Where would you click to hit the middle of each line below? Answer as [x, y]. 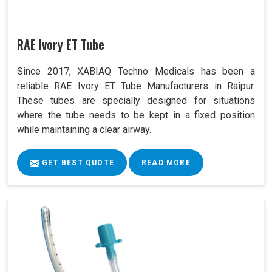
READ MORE [166, 162]
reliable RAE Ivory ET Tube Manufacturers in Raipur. [136, 86]
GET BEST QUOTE [77, 162]
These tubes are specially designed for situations [136, 100]
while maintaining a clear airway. [84, 129]
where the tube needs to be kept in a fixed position [136, 115]
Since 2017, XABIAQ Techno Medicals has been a [136, 71]
